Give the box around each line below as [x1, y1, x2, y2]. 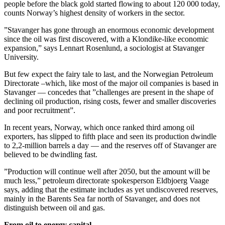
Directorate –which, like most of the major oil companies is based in [4, 79, 218, 88]
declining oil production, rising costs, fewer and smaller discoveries [4, 97, 216, 106]
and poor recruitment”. [4, 106, 75, 115]
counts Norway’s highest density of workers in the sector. [4, 9, 185, 18]
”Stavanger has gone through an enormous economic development [4, 26, 214, 35]
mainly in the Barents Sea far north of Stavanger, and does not [4, 194, 200, 203]
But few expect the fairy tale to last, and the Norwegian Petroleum [4, 70, 213, 79]
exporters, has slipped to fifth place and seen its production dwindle [4, 132, 216, 141]
